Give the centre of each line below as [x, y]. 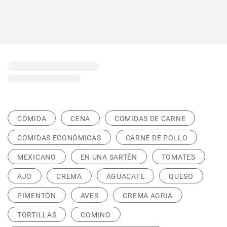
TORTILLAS [37, 215]
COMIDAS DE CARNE [150, 119]
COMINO [96, 215]
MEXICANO [37, 157]
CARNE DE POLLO [157, 138]
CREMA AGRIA [148, 196]
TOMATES [178, 157]
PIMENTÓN [37, 196]
